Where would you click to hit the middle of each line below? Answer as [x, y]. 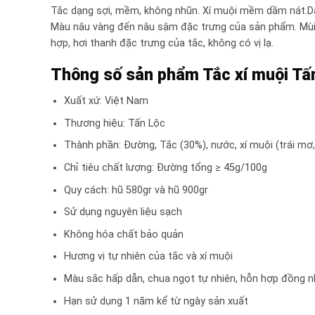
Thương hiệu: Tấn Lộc [114, 123]
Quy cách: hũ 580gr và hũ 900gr [136, 190]
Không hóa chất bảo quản [123, 234]
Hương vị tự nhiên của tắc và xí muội [148, 257]
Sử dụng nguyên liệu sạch [123, 212]
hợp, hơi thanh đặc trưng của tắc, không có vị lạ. [162, 43]
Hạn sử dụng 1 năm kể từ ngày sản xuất [156, 301]
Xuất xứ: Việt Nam [106, 101]
